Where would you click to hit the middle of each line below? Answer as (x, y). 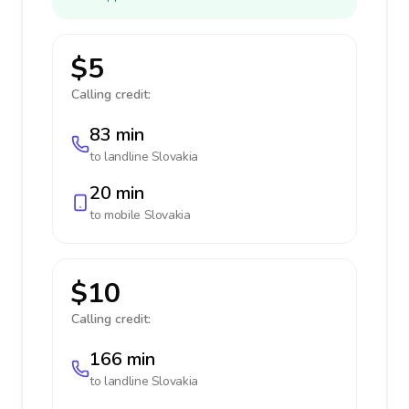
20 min (117, 193)
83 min (117, 135)
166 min (122, 359)
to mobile (117, 215)
